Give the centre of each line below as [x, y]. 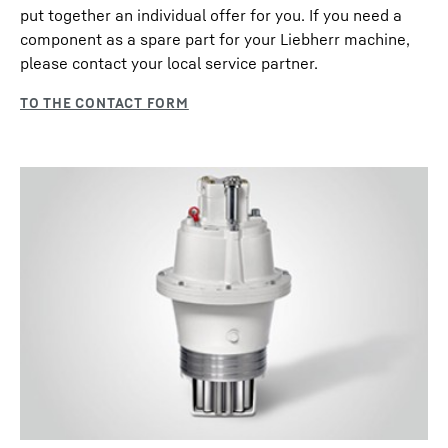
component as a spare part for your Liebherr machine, [215, 39]
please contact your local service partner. [169, 63]
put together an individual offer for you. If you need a [211, 15]
